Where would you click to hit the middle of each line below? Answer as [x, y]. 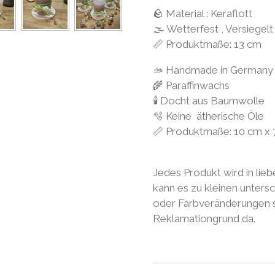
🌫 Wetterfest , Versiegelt [213, 29]
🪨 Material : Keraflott [203, 13]
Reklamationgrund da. [204, 218]
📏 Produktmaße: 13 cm [207, 44]
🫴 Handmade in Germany [213, 70]
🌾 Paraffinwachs [192, 85]
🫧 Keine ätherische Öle [208, 116]
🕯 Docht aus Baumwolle [209, 100]
